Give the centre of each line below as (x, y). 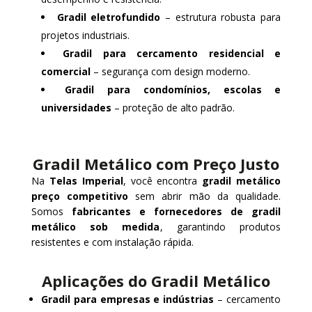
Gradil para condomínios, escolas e (173, 89)
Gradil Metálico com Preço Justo (156, 163)
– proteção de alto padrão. (173, 107)
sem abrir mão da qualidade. (205, 196)
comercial (65, 71)
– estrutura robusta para (221, 17)
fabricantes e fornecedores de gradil (176, 211)
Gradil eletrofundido (109, 17)
